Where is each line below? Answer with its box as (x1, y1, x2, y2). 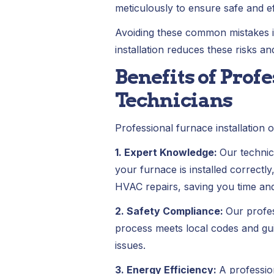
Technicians (114, 88, 233, 112)
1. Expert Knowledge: (114, 146, 220, 158)
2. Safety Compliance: (114, 205, 226, 217)
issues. (114, 239, 146, 251)
